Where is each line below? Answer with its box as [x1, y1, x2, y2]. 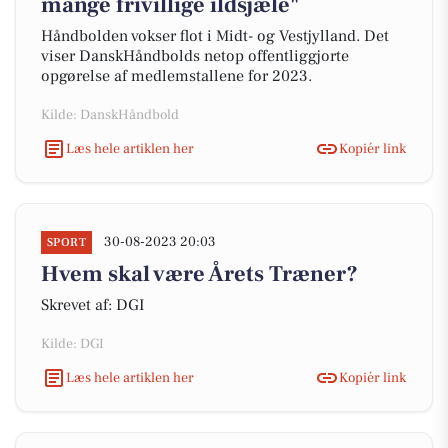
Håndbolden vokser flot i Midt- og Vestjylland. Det [41, 26, 389, 46]
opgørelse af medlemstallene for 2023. [41, 66, 312, 86]
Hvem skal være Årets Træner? [41, 260, 358, 288]
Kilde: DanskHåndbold [41, 106, 179, 124]
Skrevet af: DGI [41, 295, 145, 315]
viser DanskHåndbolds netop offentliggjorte [41, 46, 349, 66]
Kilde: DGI [41, 335, 104, 353]
